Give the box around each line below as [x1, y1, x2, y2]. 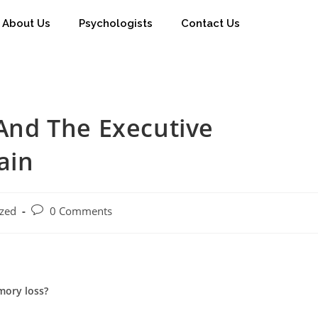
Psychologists [79, 17, 153, 30]
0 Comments [50, 204, 112, 219]
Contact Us [181, 17, 240, 30]
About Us [2, 17, 50, 30]
